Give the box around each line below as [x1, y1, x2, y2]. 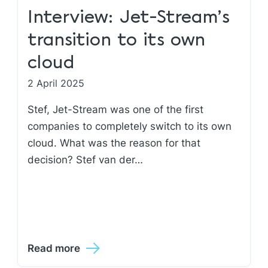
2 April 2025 [28, 77, 85, 89]
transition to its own [28, 31, 206, 50]
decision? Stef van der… [28, 154, 144, 166]
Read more [28, 242, 81, 254]
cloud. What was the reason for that [28, 137, 201, 149]
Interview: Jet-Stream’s [28, 8, 230, 28]
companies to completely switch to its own [28, 120, 232, 132]
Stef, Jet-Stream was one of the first [28, 103, 204, 115]
